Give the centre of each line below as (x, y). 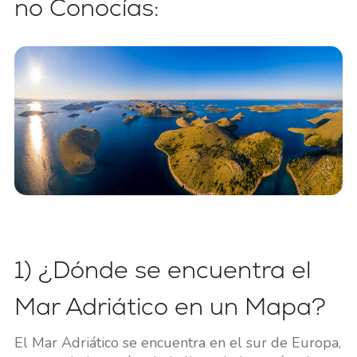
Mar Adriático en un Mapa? (170, 307)
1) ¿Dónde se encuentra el (162, 270)
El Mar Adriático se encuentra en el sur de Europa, (177, 343)
